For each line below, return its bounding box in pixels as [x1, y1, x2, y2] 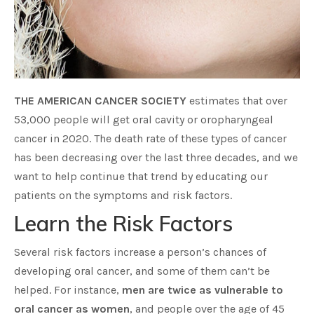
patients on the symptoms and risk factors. [14, 189, 232, 202]
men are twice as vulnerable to [122, 283, 283, 296]
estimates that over [186, 94, 287, 107]
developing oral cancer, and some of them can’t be [14, 264, 270, 278]
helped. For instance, [14, 283, 122, 296]
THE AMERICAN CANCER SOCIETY [14, 94, 186, 107]
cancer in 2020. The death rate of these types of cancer [14, 132, 287, 145]
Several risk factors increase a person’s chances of [14, 245, 266, 259]
